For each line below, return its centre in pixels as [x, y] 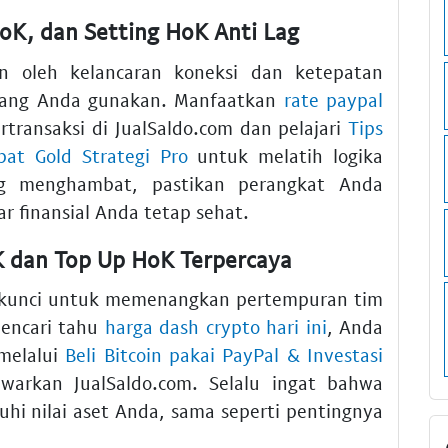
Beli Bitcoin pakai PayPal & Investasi [224, 355]
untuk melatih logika [285, 155]
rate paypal [333, 99]
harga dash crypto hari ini [215, 327]
